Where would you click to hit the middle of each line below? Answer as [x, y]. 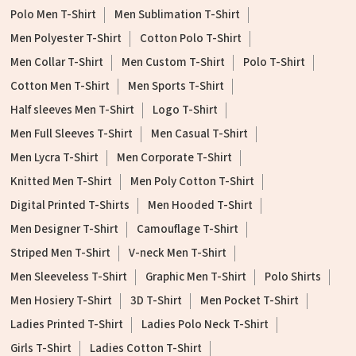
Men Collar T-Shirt [57, 63]
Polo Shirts [293, 277]
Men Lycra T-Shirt [54, 158]
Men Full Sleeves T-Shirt [72, 134]
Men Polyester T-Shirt [66, 39]
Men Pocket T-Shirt [250, 301]
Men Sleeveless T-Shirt [69, 277]
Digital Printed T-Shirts [70, 206]
